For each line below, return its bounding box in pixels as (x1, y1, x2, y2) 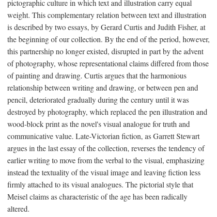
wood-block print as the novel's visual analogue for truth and (7, 119, 190, 129)
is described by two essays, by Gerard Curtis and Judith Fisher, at (7, 22, 205, 32)
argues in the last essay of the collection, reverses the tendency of (7, 143, 204, 153)
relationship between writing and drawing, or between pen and (7, 82, 198, 93)
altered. (7, 203, 30, 214)
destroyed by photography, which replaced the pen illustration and (7, 107, 207, 117)
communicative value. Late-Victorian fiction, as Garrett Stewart (7, 131, 200, 141)
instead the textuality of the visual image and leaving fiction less (7, 167, 201, 177)
